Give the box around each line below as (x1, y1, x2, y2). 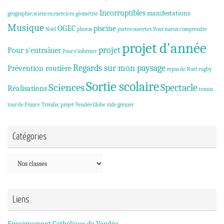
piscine (93, 23, 116, 33)
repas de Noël (167, 66, 197, 73)
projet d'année (122, 40, 206, 57)
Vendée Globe (75, 101, 105, 108)
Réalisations (7, 83, 47, 93)
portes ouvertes (117, 26, 151, 33)
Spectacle (160, 82, 197, 94)
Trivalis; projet (41, 101, 74, 108)
